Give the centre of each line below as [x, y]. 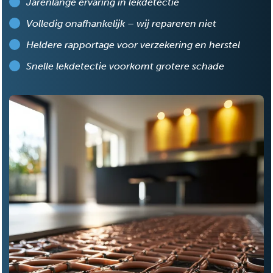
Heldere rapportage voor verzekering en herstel [133, 44]
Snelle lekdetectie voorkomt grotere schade [125, 66]
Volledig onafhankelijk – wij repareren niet [121, 23]
